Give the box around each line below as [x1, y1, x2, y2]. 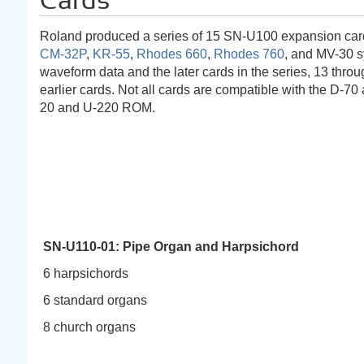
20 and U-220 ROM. [40, 101, 155, 115]
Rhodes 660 [136, 47, 207, 61]
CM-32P [40, 47, 86, 61]
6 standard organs [43, 293, 147, 307]
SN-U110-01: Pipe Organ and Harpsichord [43, 240, 309, 253]
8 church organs [43, 320, 136, 334]
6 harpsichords [43, 266, 128, 280]
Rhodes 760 [214, 47, 284, 61]
